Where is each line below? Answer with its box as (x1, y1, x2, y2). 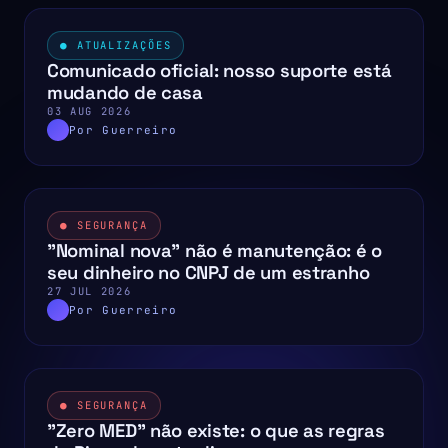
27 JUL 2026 (47, 284, 132, 299)
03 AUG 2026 (47, 104, 132, 119)
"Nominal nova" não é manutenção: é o (47, 239, 383, 263)
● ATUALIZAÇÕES (60, 38, 172, 53)
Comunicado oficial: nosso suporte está (47, 59, 392, 83)
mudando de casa (47, 81, 203, 105)
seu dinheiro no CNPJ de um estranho (47, 261, 370, 285)
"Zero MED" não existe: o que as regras (47, 419, 385, 443)
